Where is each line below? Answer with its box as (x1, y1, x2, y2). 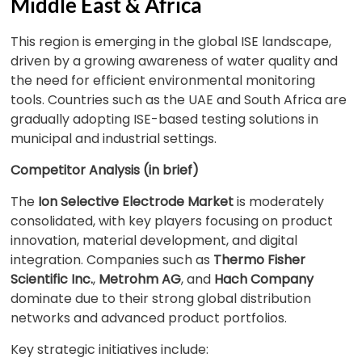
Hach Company (214, 270, 314, 288)
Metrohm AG (99, 270, 182, 288)
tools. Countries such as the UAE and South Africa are (11, 90, 347, 109)
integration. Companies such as (11, 250, 214, 269)
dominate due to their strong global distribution (11, 289, 312, 308)
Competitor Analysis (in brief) (11, 161, 200, 179)
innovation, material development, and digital (11, 231, 298, 250)
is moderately (234, 192, 325, 211)
